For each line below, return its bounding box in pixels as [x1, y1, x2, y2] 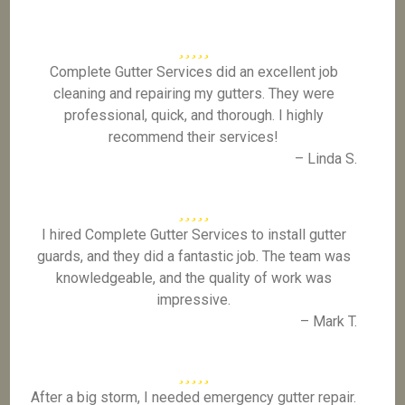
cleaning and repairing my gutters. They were [52, 85, 334, 102]
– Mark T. [299, 313, 357, 330]
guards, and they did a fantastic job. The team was [36, 248, 351, 265]
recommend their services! [108, 128, 279, 146]
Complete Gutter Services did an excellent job [49, 63, 338, 80]
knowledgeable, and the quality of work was [55, 269, 332, 287]
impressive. [156, 291, 231, 308]
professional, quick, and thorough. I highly [63, 107, 324, 124]
